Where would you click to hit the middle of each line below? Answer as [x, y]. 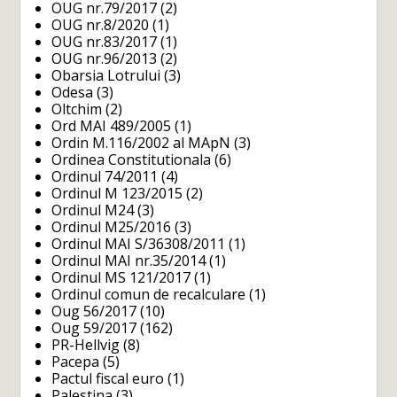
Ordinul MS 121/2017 [121, 277]
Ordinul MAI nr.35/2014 [129, 260]
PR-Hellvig [86, 344]
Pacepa [76, 361]
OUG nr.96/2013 [105, 58]
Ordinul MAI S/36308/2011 [139, 243]
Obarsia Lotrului [106, 75]
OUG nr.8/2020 [101, 24]
